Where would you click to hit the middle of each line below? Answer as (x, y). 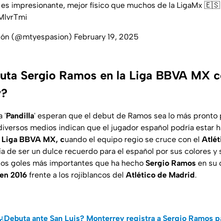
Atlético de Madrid (160, 175)
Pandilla (20, 116)
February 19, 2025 (106, 37)
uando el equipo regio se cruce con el (133, 140)
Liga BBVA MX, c (33, 140)
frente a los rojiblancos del (76, 175)
